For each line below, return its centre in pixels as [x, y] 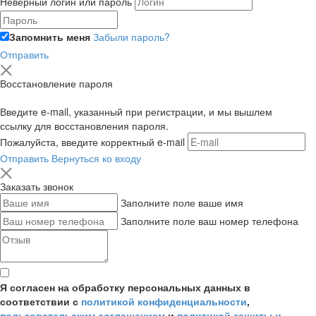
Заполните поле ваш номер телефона [209, 221]
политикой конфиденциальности [164, 302]
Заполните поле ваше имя [182, 203]
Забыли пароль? [132, 36]
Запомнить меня [50, 36]
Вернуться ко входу [96, 158]
